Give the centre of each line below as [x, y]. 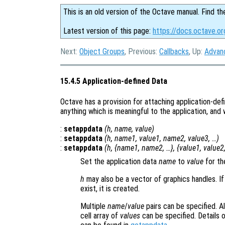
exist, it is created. [110, 188]
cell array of [100, 215]
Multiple [94, 206]
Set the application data [120, 161]
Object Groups [102, 51]
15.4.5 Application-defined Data [114, 81]
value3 [198, 138]
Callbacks [174, 51]
